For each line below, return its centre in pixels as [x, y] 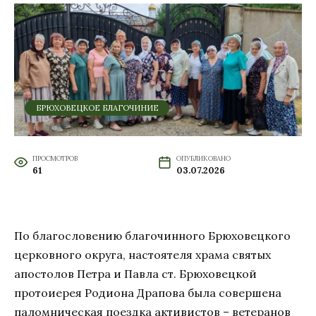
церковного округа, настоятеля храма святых [142, 254]
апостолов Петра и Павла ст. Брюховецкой [135, 273]
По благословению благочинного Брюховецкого [152, 235]
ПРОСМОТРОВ [55, 158]
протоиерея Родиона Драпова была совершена [148, 292]
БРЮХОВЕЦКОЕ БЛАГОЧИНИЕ [97, 108]
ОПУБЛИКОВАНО [203, 158]
